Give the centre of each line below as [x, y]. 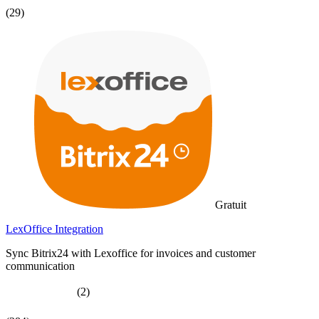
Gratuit [231, 204]
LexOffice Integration [54, 229]
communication [40, 266]
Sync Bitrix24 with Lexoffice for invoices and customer [131, 253]
